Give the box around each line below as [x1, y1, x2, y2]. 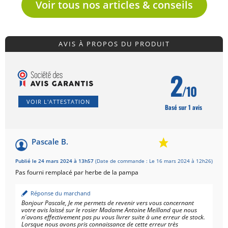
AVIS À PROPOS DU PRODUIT [58, 39, 170, 49]
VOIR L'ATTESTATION [26, 98, 90, 106]
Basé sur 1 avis [164, 103, 202, 112]
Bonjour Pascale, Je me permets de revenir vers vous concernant [21, 198, 194, 208]
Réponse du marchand [31, 189, 91, 197]
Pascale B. [32, 136, 68, 147]
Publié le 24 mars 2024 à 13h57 [15, 158, 95, 165]
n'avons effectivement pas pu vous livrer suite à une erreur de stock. [21, 213, 205, 222]
